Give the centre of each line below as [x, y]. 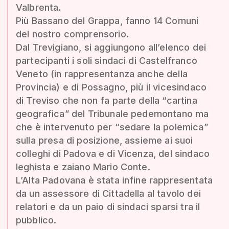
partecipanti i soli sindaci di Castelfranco [107, 60]
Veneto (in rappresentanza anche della [102, 74]
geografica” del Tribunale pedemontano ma [112, 113]
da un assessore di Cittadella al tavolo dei [108, 193]
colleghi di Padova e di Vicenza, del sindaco [113, 153]
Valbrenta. [39, 7]
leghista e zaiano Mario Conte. [83, 167]
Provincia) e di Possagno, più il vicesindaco [111, 87]
